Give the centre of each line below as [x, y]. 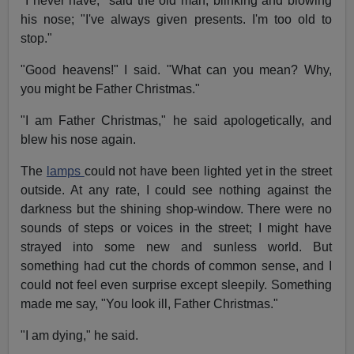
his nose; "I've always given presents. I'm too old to [176, 19]
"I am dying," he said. [80, 335]
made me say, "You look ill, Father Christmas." [150, 303]
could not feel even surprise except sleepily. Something [176, 284]
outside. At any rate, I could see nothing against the [176, 190]
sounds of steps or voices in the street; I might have [176, 228]
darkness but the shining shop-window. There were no [176, 209]
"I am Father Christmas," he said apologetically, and [176, 120]
